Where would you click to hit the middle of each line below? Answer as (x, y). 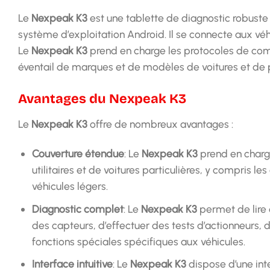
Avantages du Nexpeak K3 (102, 99)
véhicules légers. (70, 186)
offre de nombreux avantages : (160, 124)
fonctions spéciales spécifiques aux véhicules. (138, 241)
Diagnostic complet (77, 209)
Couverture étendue (78, 154)
